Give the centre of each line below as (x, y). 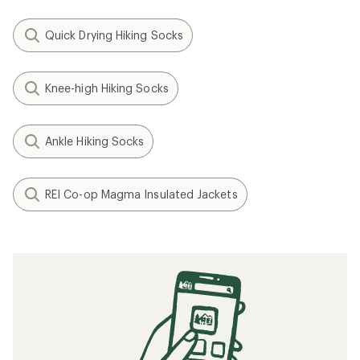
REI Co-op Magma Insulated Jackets (141, 194)
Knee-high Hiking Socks (107, 88)
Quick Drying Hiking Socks (114, 35)
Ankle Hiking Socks (95, 141)
